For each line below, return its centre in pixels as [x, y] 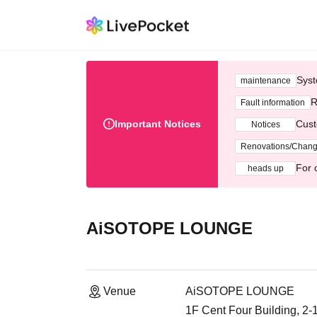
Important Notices [158, 124]
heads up [265, 168]
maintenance [266, 80]
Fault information [273, 102]
